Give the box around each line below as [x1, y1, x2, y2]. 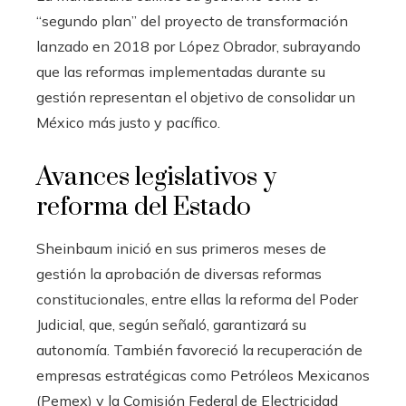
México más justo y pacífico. [36, 112, 220, 131]
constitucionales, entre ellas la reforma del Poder [36, 289, 358, 308]
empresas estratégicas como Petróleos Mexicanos [36, 365, 370, 384]
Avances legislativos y [36, 160, 276, 193]
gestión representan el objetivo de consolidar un [36, 87, 355, 106]
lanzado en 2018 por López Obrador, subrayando [36, 36, 361, 55]
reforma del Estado [36, 190, 251, 223]
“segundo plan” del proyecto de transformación [36, 11, 348, 30]
